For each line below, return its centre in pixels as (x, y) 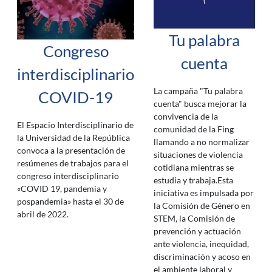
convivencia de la (186, 117)
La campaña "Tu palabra (198, 91)
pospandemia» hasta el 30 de (70, 201)
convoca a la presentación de (71, 150)
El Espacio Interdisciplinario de (75, 124)
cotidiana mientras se (194, 168)
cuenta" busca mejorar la (200, 104)
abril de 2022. (43, 214)
